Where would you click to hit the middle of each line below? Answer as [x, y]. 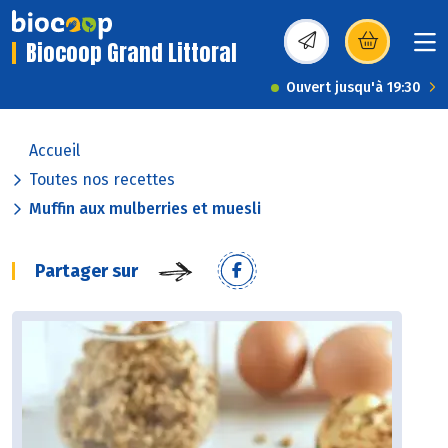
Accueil [54, 151]
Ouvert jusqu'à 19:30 [353, 88]
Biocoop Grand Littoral [131, 53]
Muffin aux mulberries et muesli [145, 209]
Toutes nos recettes [102, 180]
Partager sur [86, 271]
